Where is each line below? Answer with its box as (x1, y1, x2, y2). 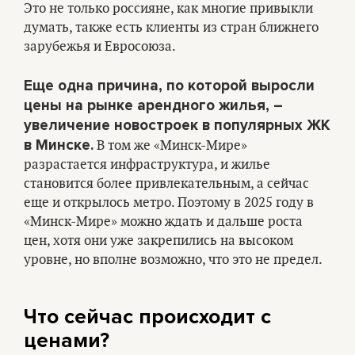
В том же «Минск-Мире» (94, 138, 247, 154)
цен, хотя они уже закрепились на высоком (24, 233, 293, 249)
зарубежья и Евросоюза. (24, 39, 176, 55)
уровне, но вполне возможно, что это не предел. (24, 252, 323, 268)
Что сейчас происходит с (24, 304, 271, 329)
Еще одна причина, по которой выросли (24, 77, 315, 94)
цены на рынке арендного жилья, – (24, 97, 283, 114)
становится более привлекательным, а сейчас (24, 176, 309, 192)
